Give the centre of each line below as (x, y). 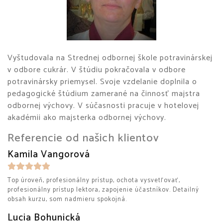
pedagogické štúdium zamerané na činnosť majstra (104, 94)
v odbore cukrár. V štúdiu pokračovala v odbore (97, 70)
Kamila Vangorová (49, 155)
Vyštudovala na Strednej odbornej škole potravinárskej (110, 58)
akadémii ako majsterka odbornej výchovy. (87, 118)
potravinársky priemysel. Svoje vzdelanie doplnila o (102, 82)
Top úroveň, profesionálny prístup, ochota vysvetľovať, (94, 180)
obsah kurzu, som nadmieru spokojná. (67, 199)
